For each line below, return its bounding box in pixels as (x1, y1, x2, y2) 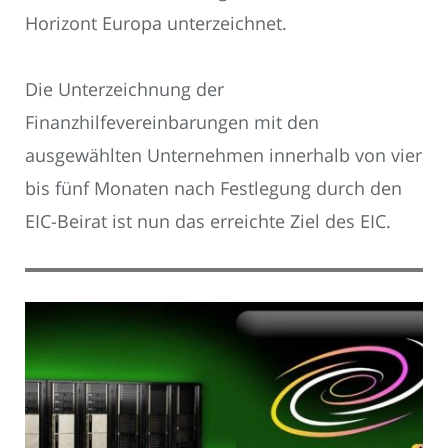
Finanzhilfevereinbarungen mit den (25, 110, 319, 134)
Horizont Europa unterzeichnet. (25, 10, 287, 35)
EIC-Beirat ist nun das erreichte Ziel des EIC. (25, 209, 391, 233)
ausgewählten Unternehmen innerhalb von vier (25, 143, 422, 167)
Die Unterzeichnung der (25, 77, 224, 101)
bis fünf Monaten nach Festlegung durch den (25, 176, 402, 200)
